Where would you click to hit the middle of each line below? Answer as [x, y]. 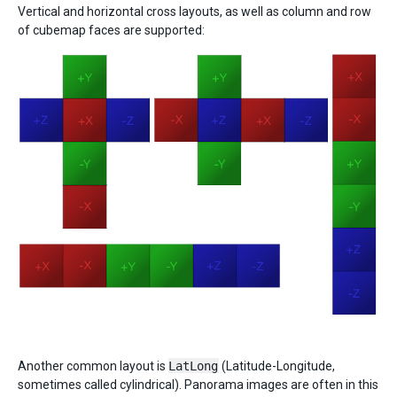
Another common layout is [93, 366]
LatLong [193, 366]
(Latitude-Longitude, [277, 366]
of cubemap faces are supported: [111, 30]
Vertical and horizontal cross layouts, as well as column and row [195, 11]
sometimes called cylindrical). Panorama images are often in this [198, 384]
